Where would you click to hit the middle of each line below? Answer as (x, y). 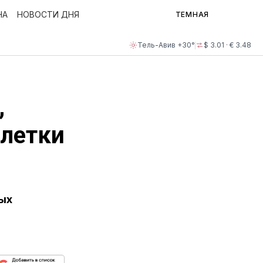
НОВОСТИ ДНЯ (48, 14)
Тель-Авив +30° (166, 45)
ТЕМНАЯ (192, 14)
